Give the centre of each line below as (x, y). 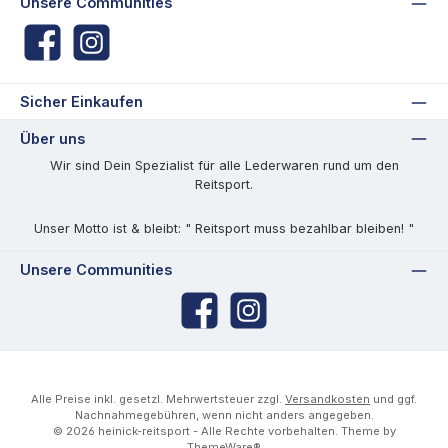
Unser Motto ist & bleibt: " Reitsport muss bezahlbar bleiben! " (224, 229)
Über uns (52, 138)
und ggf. (393, 399)
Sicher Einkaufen (81, 102)
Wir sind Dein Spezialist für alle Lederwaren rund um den (224, 165)
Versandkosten (327, 399)
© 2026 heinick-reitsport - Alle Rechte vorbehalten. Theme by (224, 431)
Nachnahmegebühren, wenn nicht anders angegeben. (224, 415)
